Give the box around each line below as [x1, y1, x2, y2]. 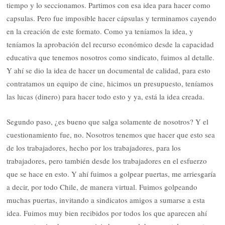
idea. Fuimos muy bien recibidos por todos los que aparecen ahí [7, 208, 207, 218]
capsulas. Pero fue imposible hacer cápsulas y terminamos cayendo [7, 13, 217, 23]
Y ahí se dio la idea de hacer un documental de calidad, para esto [7, 65, 211, 75]
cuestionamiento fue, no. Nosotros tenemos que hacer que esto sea [7, 130, 215, 140]
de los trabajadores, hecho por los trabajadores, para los [7, 143, 181, 153]
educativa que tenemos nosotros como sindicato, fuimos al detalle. [7, 52, 215, 62]
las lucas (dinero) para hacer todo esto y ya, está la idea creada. [7, 91, 205, 101]
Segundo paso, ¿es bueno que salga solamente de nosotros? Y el [7, 117, 209, 127]
